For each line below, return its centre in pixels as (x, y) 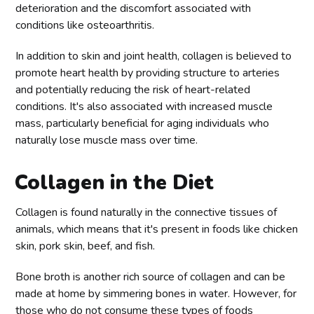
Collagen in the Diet (115, 182)
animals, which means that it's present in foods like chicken (157, 229)
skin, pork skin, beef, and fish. (86, 246)
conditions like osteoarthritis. (85, 25)
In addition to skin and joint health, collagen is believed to (154, 56)
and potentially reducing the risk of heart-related (133, 89)
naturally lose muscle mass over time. (107, 140)
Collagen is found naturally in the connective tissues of (146, 212)
